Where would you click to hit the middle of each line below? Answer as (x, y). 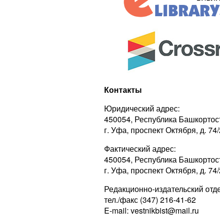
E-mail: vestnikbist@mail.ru (151, 210)
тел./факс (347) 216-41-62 (150, 199)
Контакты (123, 89)
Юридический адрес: (142, 108)
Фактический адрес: (140, 148)
